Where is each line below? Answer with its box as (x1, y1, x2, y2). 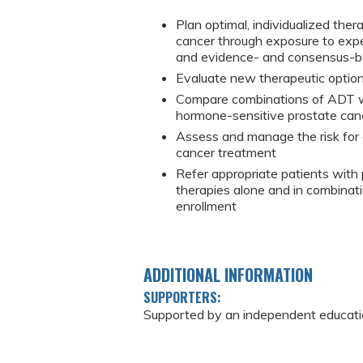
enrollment (176, 198, 237, 215)
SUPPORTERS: (143, 287, 224, 307)
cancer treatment (176, 144, 276, 161)
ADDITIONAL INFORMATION (143, 262, 313, 287)
